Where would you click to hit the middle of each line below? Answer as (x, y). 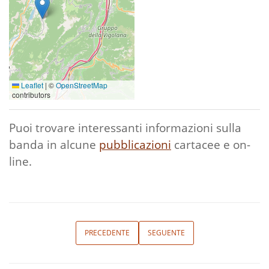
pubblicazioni (135, 144)
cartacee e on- (211, 144)
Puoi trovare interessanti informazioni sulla (125, 128)
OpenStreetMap (82, 85)
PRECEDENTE (107, 233)
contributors (31, 95)
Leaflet (31, 85)
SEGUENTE (166, 233)
